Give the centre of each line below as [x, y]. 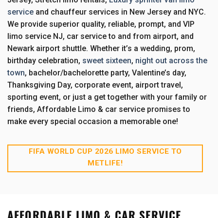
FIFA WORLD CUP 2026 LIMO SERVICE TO [105, 151]
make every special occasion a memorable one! [93, 121]
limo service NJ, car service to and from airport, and [100, 36]
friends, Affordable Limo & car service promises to [99, 109]
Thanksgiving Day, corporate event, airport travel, [95, 85]
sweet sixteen [107, 60]
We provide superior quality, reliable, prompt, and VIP [101, 24]
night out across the [171, 60]
